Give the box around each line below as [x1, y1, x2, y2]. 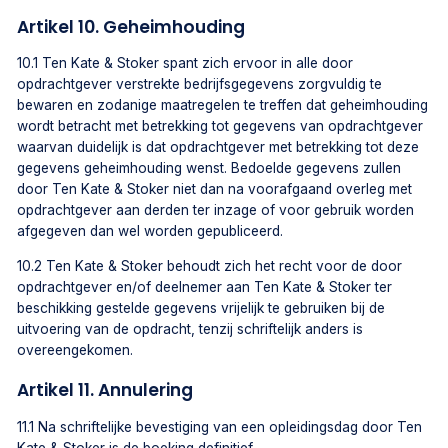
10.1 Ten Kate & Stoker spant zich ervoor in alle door [17, 55, 354, 72]
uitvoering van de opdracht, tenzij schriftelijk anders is [17, 321, 364, 338]
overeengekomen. [17, 342, 134, 359]
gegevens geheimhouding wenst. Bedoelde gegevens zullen [17, 160, 402, 177]
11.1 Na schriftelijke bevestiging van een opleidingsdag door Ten [17, 419, 423, 436]
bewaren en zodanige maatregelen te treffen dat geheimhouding [17, 97, 429, 114]
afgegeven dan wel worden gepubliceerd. [17, 223, 284, 240]
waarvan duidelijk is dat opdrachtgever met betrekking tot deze [17, 139, 420, 156]
